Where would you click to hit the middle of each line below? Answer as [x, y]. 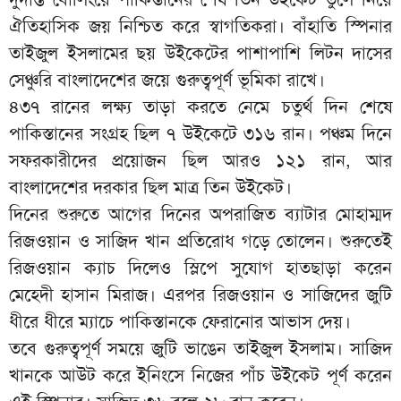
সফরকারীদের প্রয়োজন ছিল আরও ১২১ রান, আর [200, 161]
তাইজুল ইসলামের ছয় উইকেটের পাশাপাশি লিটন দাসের [200, 53]
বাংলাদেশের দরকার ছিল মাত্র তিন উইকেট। [150, 188]
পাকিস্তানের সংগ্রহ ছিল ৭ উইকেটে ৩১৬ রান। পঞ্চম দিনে [200, 134]
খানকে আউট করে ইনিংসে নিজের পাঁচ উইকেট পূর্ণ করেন [200, 375]
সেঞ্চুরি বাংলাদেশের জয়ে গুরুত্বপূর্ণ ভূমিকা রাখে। [167, 80]
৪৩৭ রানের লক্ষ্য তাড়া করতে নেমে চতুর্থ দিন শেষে [200, 107]
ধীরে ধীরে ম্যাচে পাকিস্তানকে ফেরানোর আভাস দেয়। [180, 322]
